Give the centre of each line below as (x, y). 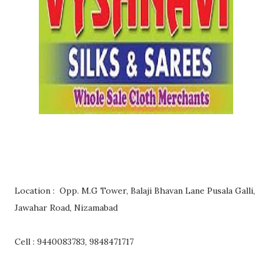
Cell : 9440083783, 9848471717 (74, 242)
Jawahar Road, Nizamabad (66, 208)
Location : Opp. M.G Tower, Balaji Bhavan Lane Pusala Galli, (135, 191)
